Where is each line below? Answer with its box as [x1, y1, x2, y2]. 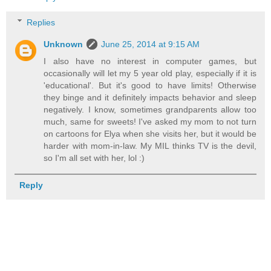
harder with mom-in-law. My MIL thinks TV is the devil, [44, 140, 256, 151]
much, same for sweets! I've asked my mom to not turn [44, 116, 256, 126]
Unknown [44, 39, 83, 49]
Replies [27, 17, 56, 27]
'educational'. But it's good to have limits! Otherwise [44, 80, 256, 90]
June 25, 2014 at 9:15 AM [101, 39, 200, 49]
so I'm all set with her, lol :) [44, 152, 145, 163]
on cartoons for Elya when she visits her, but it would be [44, 128, 256, 139]
